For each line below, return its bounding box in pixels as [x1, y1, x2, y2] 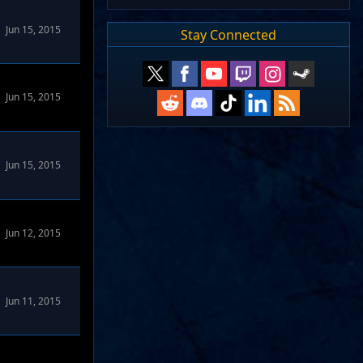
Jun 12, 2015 [6, 225, 61, 240]
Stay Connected [181, 25, 276, 44]
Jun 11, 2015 [6, 293, 61, 308]
